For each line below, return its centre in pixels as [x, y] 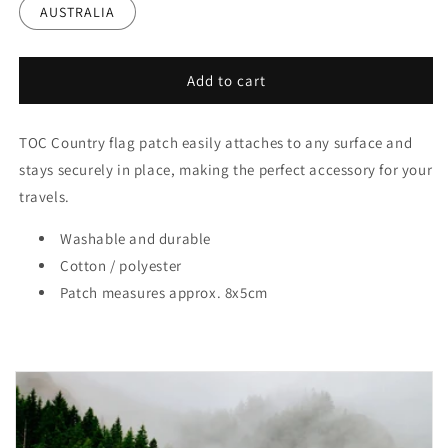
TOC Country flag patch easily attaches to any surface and [216, 142]
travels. [44, 196]
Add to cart [226, 80]
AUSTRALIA [77, 12]
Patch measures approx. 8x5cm [164, 292]
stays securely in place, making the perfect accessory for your [226, 169]
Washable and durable [135, 238]
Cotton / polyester [121, 265]
